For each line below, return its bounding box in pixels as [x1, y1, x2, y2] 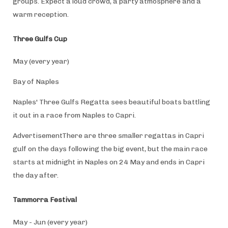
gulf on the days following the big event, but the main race [12, 144, 208, 153]
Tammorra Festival [12, 195, 77, 204]
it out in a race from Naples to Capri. [12, 110, 136, 120]
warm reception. [12, 10, 69, 19]
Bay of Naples [12, 77, 59, 86]
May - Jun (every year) [12, 217, 88, 226]
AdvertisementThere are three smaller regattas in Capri [12, 131, 204, 140]
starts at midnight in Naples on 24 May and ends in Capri [12, 157, 205, 166]
